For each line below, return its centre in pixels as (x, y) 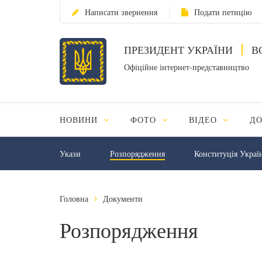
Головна (74, 199)
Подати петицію (223, 12)
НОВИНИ (80, 120)
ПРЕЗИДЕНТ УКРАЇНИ (180, 50)
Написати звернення (121, 12)
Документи (123, 199)
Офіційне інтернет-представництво (187, 67)
